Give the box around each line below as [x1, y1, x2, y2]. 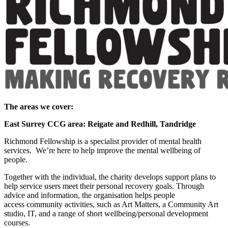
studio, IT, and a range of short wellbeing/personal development [4, 209, 208, 218]
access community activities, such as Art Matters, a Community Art [4, 200, 218, 209]
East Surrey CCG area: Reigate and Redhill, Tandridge [4, 120, 196, 129]
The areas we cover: [4, 102, 73, 111]
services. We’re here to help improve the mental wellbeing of [4, 146, 201, 155]
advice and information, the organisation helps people [4, 191, 175, 200]
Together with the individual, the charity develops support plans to [4, 173, 216, 182]
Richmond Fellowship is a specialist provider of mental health [4, 137, 202, 146]
